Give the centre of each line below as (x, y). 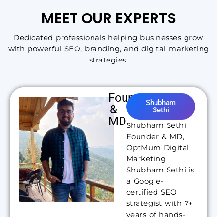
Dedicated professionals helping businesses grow (108, 38)
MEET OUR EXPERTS (108, 19)
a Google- (145, 181)
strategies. (108, 60)
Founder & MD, (155, 136)
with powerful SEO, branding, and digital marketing (108, 49)
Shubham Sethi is (160, 170)
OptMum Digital (158, 147)
